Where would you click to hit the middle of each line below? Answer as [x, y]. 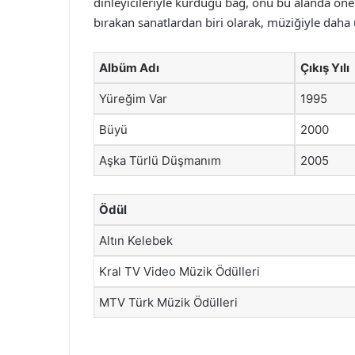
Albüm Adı [129, 68]
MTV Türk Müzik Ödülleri [168, 302]
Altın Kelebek [136, 240]
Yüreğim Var [133, 99]
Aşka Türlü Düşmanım [160, 160]
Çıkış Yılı [325, 68]
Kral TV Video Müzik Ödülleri [179, 271]
